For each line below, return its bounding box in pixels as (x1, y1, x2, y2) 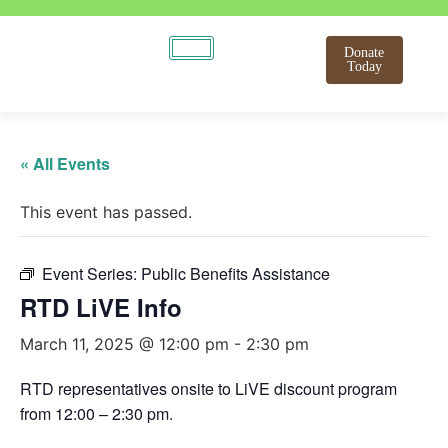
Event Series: (42, 262, 141, 285)
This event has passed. (20, 202, 192, 222)
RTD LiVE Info (20, 290, 182, 324)
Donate (344, 45, 385, 60)
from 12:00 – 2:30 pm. (20, 402, 173, 425)
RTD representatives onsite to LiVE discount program (20, 377, 397, 400)
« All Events (20, 152, 110, 175)
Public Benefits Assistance (141, 262, 330, 285)
